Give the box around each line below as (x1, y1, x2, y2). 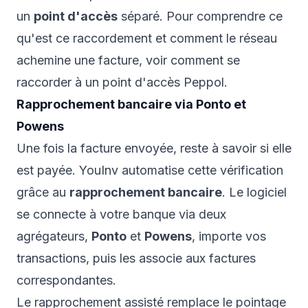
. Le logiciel (222, 185, 287, 200)
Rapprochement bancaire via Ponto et (16, 97, 246, 112)
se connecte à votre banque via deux (16, 207, 226, 222)
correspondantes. (16, 273, 116, 288)
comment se (170, 53, 240, 68)
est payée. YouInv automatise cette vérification (16, 163, 283, 178)
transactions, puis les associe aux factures (16, 251, 256, 266)
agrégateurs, (16, 229, 91, 244)
